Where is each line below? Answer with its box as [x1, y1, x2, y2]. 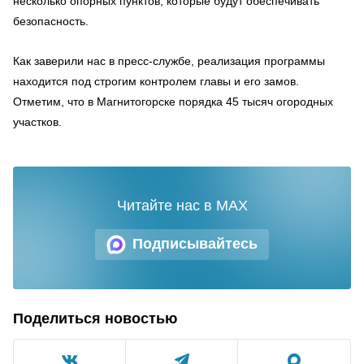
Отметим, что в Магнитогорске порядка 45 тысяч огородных [13, 94, 333, 108]
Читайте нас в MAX [116, 197, 248, 214]
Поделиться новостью [13, 310, 177, 327]
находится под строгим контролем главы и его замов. [13, 74, 299, 88]
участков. [13, 115, 62, 128]
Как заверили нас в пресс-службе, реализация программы [13, 54, 325, 67]
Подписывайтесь [132, 236, 258, 252]
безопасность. [13, 14, 89, 28]
